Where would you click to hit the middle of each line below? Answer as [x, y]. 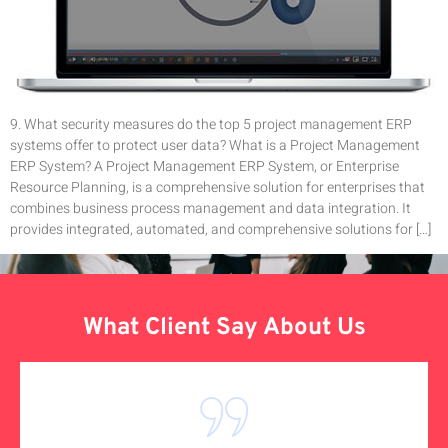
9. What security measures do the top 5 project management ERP [211, 124]
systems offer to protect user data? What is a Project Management [215, 145]
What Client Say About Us [224, 328]
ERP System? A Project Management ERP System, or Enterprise [204, 166]
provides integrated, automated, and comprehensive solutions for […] [220, 229]
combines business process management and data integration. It [210, 208]
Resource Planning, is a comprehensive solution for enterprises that [217, 187]
